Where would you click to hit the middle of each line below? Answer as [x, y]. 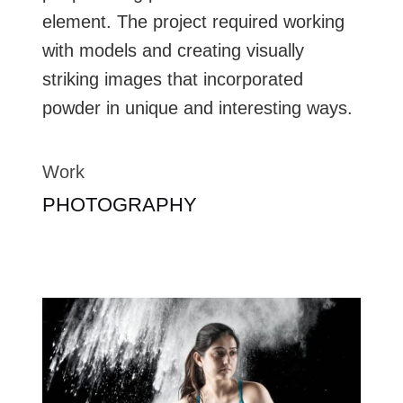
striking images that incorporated [172, 79]
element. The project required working [193, 21]
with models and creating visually [173, 50]
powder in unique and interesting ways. [197, 107]
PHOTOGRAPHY [119, 204]
